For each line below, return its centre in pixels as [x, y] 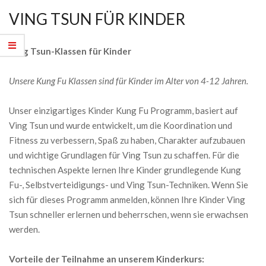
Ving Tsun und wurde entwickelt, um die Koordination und [121, 125]
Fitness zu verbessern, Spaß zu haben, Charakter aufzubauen [127, 140]
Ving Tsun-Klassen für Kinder [70, 51]
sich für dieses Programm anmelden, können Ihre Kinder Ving [127, 199]
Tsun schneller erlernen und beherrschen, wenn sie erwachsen [129, 214]
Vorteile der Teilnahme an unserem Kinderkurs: [107, 259]
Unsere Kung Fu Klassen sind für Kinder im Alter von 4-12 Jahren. [129, 80]
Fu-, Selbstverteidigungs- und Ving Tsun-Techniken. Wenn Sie [129, 184]
